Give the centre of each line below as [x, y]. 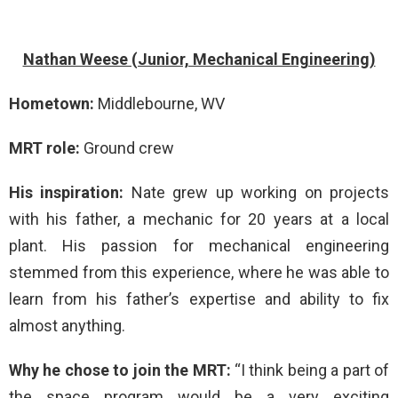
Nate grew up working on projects [260, 192]
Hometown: [53, 103]
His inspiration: [70, 192]
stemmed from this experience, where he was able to [199, 272]
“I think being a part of [312, 370]
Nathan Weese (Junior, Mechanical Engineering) [199, 59]
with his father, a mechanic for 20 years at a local [199, 219]
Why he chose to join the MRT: [122, 370]
